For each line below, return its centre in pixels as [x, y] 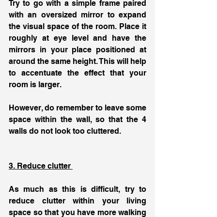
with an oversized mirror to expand [77, 15]
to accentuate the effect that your [77, 73]
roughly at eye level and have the [77, 38]
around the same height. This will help [77, 62]
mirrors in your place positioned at [77, 50]
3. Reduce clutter [41, 166]
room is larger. [36, 85]
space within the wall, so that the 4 [77, 120]
